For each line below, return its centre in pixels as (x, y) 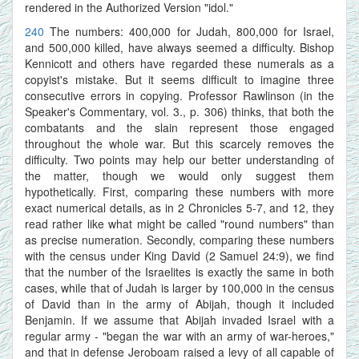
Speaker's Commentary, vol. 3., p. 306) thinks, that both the (179, 111)
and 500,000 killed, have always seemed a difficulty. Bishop (179, 47)
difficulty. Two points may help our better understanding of (179, 159)
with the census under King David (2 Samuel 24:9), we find (179, 255)
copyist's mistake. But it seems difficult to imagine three (179, 79)
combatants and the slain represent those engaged (179, 127)
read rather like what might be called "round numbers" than (179, 223)
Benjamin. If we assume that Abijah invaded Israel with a (179, 319)
